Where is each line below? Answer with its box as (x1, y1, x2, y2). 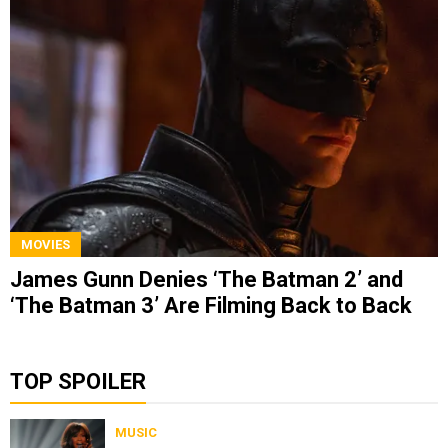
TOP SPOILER (10, 368, 146, 394)
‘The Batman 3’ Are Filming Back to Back (10, 292, 412, 318)
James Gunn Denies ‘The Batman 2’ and (10, 266, 403, 292)
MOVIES (21, 236, 70, 252)
